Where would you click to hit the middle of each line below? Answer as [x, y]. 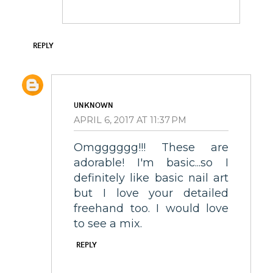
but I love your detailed [151, 193]
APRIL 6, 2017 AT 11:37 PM [130, 120]
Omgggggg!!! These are [151, 147]
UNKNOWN [94, 105]
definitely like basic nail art [151, 178]
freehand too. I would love [151, 208]
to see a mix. [108, 223]
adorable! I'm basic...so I [151, 162]
